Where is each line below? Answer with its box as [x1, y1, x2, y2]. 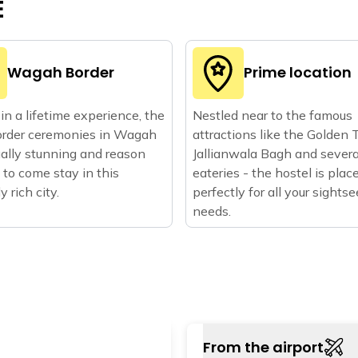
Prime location [244, 62, 352, 83]
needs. [193, 202, 231, 219]
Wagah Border [7, 62, 114, 83]
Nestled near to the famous [193, 106, 352, 123]
